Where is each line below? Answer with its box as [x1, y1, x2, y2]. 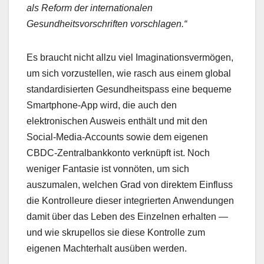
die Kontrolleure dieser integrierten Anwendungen [27, 196, 234, 206]
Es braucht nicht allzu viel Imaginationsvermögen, [27, 52, 233, 63]
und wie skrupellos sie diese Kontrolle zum [27, 227, 205, 238]
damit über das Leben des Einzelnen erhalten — [27, 212, 228, 222]
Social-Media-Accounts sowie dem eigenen [27, 132, 208, 143]
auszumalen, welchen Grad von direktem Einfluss [27, 180, 233, 190]
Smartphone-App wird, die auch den [27, 100, 177, 111]
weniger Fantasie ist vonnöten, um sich [27, 164, 189, 174]
